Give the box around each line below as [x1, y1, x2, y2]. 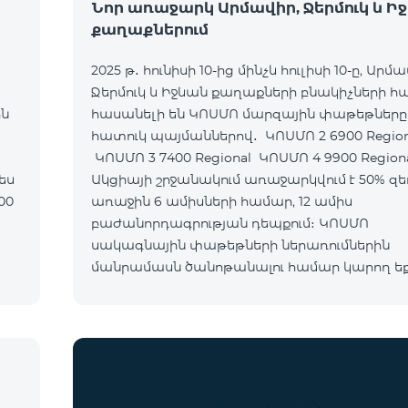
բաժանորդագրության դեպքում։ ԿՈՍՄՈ [91, 215, 369, 231]
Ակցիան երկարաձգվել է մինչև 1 [91, 302, 311, 319]
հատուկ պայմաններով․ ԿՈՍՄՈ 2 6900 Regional [91, 127, 261, 144]
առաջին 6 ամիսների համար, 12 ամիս [91, 193, 352, 209]
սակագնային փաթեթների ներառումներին [91, 237, 390, 253]
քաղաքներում [91, 21, 209, 38]
